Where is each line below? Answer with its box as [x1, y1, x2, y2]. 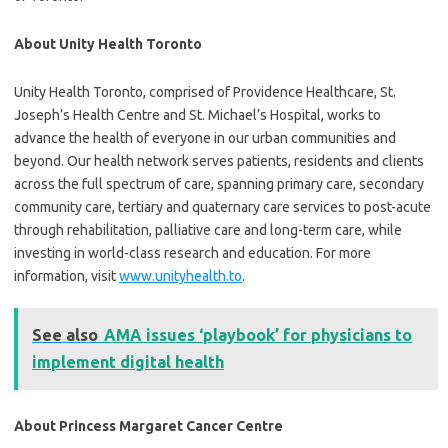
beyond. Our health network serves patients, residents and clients [14, 153, 424, 170]
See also [32, 326, 98, 345]
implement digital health [32, 353, 224, 372]
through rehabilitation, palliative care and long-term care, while [14, 222, 402, 239]
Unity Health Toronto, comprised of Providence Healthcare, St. [14, 84, 396, 101]
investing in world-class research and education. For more [14, 245, 371, 262]
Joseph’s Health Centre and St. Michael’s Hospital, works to [14, 107, 381, 124]
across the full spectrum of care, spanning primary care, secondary [14, 176, 424, 193]
